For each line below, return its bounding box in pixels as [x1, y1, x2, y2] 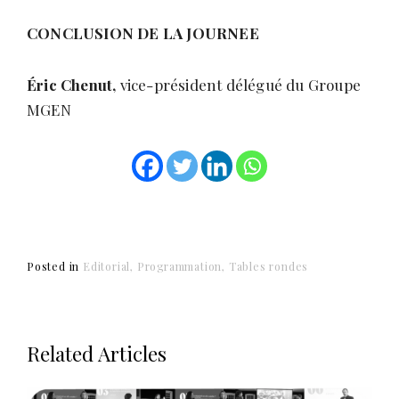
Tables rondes [228, 258, 309, 273]
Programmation [136, 258, 223, 273]
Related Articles [27, 339, 167, 367]
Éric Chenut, [27, 75, 120, 95]
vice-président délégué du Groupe [119, 75, 362, 95]
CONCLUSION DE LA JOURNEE [27, 23, 259, 44]
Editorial [83, 258, 131, 273]
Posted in [27, 258, 83, 273]
